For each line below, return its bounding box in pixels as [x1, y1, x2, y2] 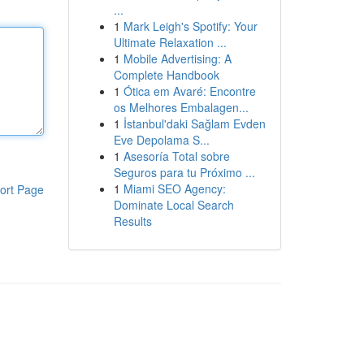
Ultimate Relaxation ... [113, 34, 227, 50]
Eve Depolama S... [113, 132, 210, 148]
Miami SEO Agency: [123, 180, 226, 197]
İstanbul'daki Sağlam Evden [123, 115, 266, 132]
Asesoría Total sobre [123, 148, 230, 164]
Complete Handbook [113, 67, 219, 83]
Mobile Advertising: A [123, 50, 232, 67]
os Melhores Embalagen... [113, 99, 249, 115]
